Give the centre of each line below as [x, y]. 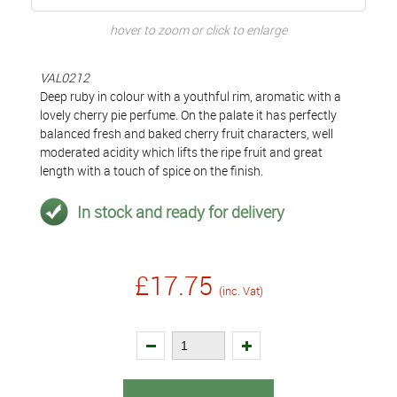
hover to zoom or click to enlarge [198, 30]
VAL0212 [65, 78]
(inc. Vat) [241, 291]
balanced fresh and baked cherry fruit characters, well [187, 133]
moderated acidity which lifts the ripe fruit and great [181, 152]
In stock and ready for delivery [181, 211]
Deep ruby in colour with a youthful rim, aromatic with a [191, 96]
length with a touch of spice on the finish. [152, 171]
